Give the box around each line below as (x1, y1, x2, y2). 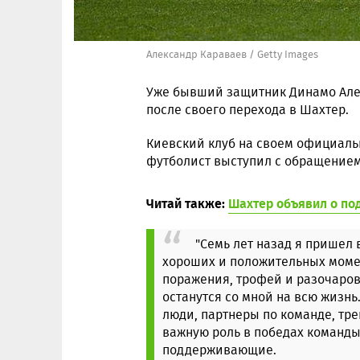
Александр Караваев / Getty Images (146, 47, 318, 62)
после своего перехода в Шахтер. (146, 100, 349, 119)
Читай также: (146, 193, 228, 213)
